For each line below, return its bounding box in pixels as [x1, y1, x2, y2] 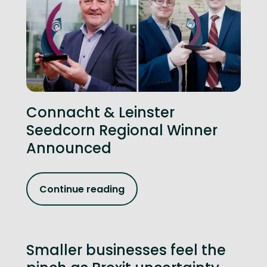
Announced [26, 138, 111, 158]
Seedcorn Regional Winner [26, 120, 218, 140]
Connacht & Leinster [26, 103, 175, 122]
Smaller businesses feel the [26, 240, 226, 260]
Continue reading [39, 182, 125, 196]
